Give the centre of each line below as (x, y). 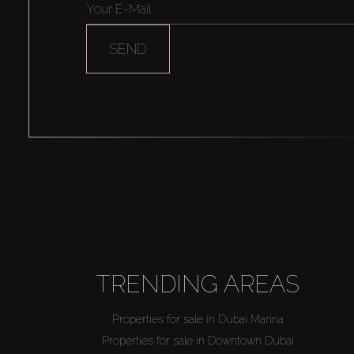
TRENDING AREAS (198, 284)
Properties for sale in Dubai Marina (198, 320)
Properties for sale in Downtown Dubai (198, 341)
